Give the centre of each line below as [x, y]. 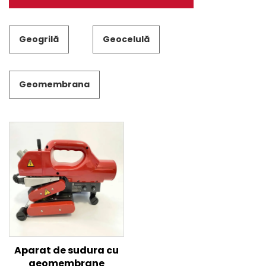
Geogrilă [39, 39]
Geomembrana [54, 84]
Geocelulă [126, 39]
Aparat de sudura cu [66, 250]
